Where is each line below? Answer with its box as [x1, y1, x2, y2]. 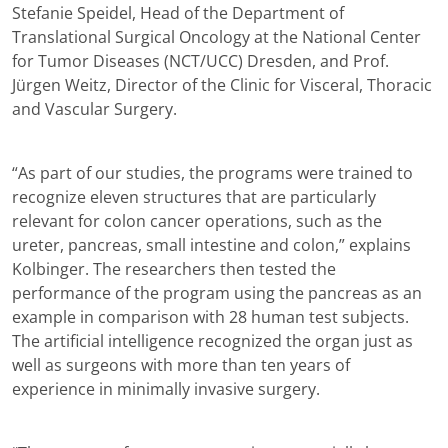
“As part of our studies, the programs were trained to [12, 162, 413, 185]
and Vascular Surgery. [12, 98, 177, 121]
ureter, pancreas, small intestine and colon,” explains [12, 234, 411, 257]
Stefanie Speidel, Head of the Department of [12, 2, 344, 25]
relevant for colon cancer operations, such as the [12, 210, 382, 233]
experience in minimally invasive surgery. [12, 378, 324, 401]
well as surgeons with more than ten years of [12, 354, 350, 377]
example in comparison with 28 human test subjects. [12, 306, 409, 329]
